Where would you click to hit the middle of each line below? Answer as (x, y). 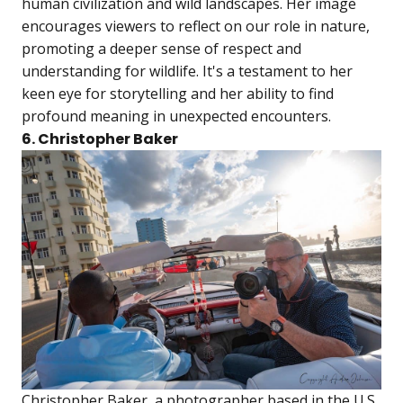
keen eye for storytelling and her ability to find (178, 93)
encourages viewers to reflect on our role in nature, (196, 26)
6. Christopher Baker (100, 139)
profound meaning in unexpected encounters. (176, 116)
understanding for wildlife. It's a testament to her (187, 71)
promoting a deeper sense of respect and (161, 48)
